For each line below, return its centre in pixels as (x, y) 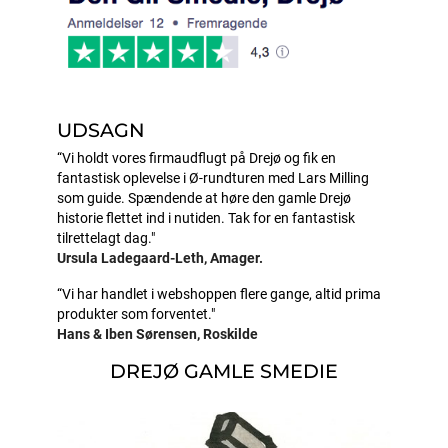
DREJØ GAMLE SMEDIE (224, 370)
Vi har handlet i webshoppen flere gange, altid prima (222, 294)
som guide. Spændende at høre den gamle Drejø (204, 198)
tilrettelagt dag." (106, 238)
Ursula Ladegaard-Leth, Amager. (160, 258)
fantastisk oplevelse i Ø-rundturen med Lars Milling (213, 178)
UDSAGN (101, 129)
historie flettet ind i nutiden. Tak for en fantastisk (206, 218)
